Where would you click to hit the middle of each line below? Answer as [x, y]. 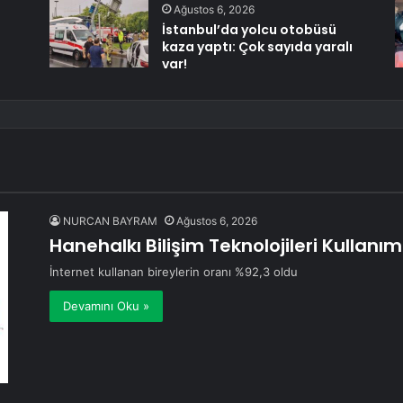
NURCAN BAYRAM [111, 221]
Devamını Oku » [107, 306]
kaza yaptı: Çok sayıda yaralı [257, 47]
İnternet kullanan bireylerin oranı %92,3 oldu [174, 272]
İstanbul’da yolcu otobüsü [249, 30]
